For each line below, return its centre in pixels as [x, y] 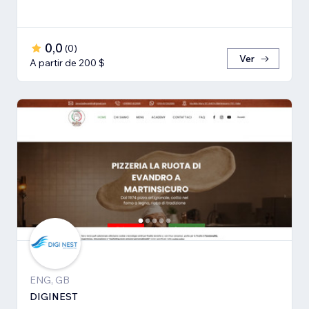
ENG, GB [50, 280]
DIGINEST [54, 297]
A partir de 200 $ [67, 63]
